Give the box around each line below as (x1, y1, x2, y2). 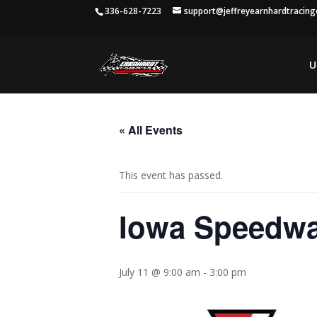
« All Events (119, 122, 183, 138)
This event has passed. (119, 168, 223, 182)
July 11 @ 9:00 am (119, 265, 200, 279)
